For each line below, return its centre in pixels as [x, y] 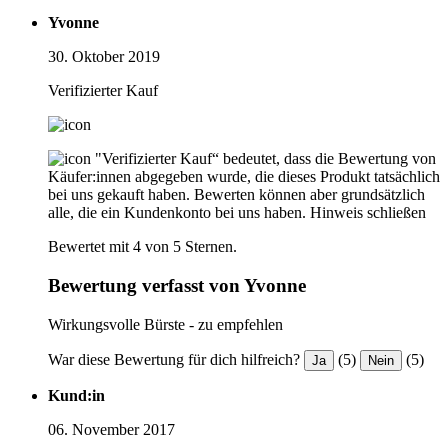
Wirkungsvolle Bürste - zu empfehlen [165, 324]
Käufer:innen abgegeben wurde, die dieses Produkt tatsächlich [244, 177]
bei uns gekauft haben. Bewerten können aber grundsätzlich [236, 195]
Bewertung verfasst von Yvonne [177, 286]
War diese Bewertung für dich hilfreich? [174, 359]
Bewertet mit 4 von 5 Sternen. [142, 247]
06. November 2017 [111, 429]
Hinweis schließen [368, 213]
